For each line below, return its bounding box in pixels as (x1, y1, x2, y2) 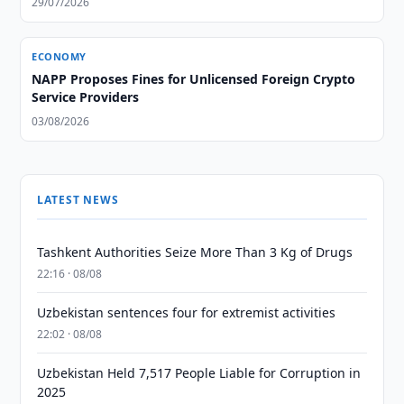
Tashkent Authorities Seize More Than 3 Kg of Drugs (37, 243, 353, 261)
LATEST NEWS (37, 192, 119, 207)
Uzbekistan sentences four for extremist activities (37, 304, 336, 321)
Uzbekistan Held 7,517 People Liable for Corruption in (37, 364, 362, 381)
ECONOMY (32, 50, 87, 63)
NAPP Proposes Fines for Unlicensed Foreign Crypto (32, 70, 356, 87)
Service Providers (32, 88, 140, 106)
